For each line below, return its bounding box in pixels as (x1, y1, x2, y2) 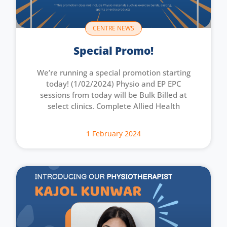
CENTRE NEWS (93, 23, 134, 32)
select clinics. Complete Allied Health (47, 100, 180, 111)
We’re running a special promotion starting (36, 67, 191, 78)
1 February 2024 (86, 128, 141, 138)
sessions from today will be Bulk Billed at (40, 89, 187, 100)
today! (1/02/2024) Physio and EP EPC (46, 78, 181, 89)
